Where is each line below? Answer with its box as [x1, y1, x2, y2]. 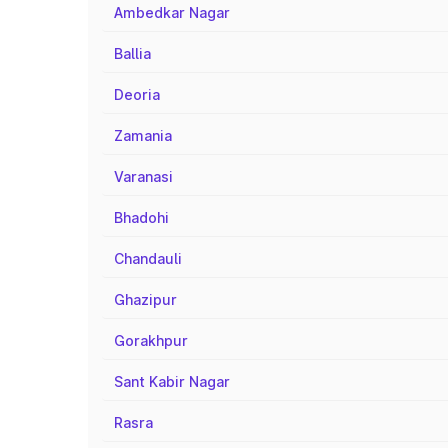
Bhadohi [114, 209, 169, 226]
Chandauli [114, 250, 182, 267]
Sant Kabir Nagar [114, 373, 230, 390]
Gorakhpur [114, 332, 188, 349]
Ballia [114, 45, 151, 62]
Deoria [114, 86, 160, 103]
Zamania [114, 127, 172, 144]
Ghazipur [114, 291, 177, 308]
